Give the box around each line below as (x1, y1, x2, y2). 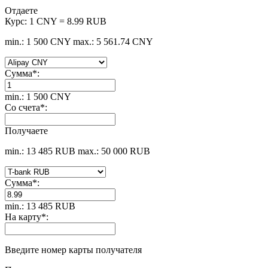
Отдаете (5, 5, 38, 16)
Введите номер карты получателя (5, 245, 142, 255)
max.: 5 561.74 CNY (73, 36, 153, 47)
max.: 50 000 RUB (78, 146, 150, 157)
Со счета (5, 102, 40, 113)
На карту (5, 212, 41, 223)
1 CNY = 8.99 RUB (29, 16, 106, 27)
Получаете (5, 126, 48, 136)
